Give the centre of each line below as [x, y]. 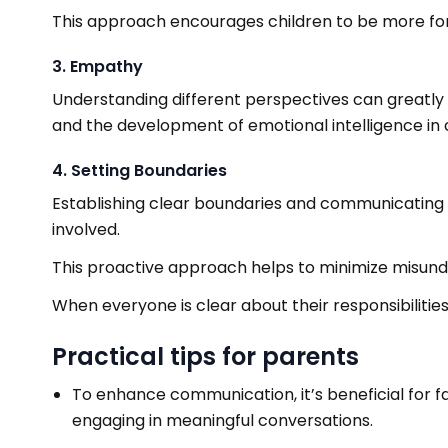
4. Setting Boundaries [139, 170]
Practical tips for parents [205, 356]
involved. [86, 229]
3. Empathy [97, 66]
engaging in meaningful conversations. [222, 420]
